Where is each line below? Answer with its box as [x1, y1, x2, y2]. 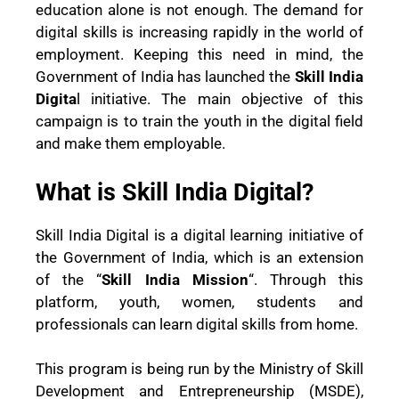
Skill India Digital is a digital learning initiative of [36, 225, 363, 244]
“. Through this [248, 270, 364, 289]
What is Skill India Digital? [36, 177, 313, 207]
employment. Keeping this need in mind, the [36, 45, 363, 64]
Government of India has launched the [36, 68, 295, 86]
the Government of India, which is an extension [36, 248, 363, 266]
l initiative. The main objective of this [77, 90, 363, 109]
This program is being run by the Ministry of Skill [36, 360, 363, 379]
